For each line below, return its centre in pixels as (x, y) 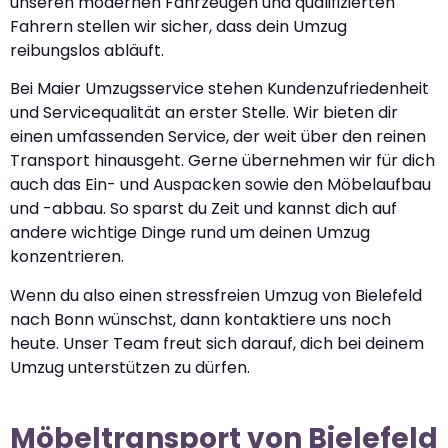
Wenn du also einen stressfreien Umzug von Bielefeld (216, 295)
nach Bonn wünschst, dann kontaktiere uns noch (200, 319)
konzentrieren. (67, 257)
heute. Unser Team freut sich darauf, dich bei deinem (217, 343)
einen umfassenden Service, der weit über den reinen (218, 137)
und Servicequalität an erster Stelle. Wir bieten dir (204, 113)
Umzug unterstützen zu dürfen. (130, 367)
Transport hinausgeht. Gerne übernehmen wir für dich (222, 161)
